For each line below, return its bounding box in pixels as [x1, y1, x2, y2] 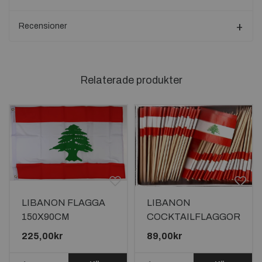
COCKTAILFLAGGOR [147, 212, 240, 222]
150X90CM [22, 212, 70, 222]
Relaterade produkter [80, 74, 182, 86]
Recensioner [19, 22, 67, 30]
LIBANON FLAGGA [22, 198, 105, 208]
